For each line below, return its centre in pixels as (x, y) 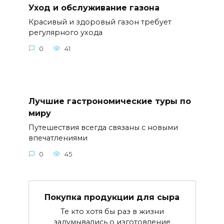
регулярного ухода (65, 33)
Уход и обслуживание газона (94, 7)
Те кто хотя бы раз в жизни (112, 211)
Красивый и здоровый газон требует (100, 22)
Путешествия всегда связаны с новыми (103, 128)
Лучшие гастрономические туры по (109, 101)
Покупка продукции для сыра (112, 197)
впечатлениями (58, 138)
